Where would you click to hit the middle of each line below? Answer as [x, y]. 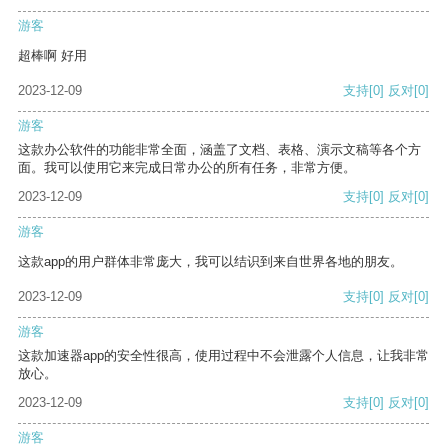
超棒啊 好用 [52, 56]
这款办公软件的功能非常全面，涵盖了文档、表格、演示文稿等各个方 [219, 150]
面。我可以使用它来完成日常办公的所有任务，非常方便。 [187, 168]
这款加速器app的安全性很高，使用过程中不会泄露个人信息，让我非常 [223, 356]
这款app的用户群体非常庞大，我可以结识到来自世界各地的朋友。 [210, 262]
